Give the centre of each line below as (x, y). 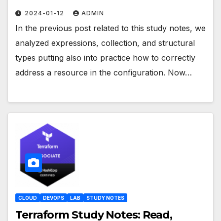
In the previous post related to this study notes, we (110, 28)
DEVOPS (54, 198)
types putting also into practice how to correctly (105, 57)
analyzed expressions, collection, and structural (105, 43)
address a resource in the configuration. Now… (104, 72)
